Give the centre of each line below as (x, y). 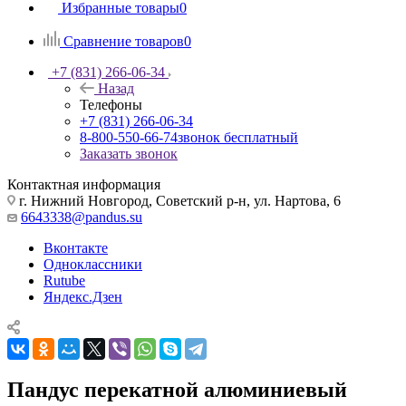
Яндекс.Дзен (83, 297)
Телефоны (111, 105)
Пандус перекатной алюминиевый (177, 389)
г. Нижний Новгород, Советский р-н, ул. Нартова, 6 (178, 201)
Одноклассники (93, 264)
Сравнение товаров (124, 41)
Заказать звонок (129, 154)
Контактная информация (84, 184)
